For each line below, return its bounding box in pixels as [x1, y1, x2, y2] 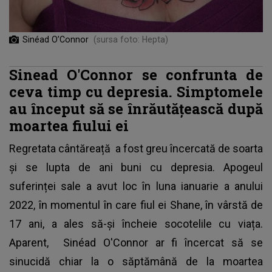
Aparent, [9, 236, 63, 250]
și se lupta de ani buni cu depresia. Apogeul [9, 161, 263, 174]
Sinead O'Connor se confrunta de [9, 65, 263, 84]
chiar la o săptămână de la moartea [50, 255, 263, 268]
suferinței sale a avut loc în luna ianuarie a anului [9, 180, 263, 193]
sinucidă [9, 255, 50, 268]
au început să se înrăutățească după [9, 99, 263, 118]
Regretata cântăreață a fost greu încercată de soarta [9, 142, 263, 155]
